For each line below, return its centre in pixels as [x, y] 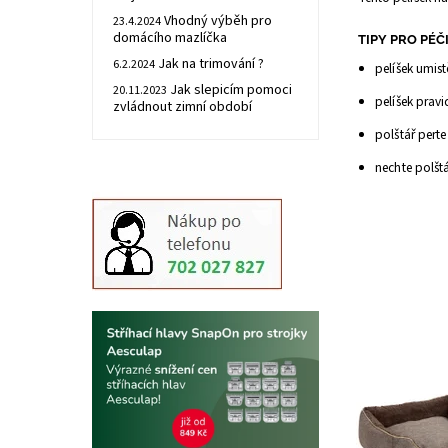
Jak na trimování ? [210, 64]
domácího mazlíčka [169, 38]
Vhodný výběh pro [217, 21]
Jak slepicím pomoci [230, 90]
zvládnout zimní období [182, 107]
